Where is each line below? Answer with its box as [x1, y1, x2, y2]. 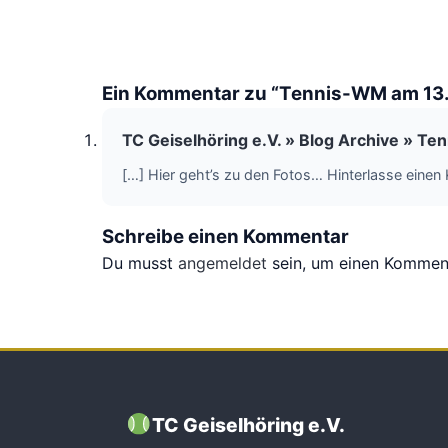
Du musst [102, 253, 178, 273]
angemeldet [178, 253, 267, 273]
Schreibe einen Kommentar [102, 225, 349, 248]
